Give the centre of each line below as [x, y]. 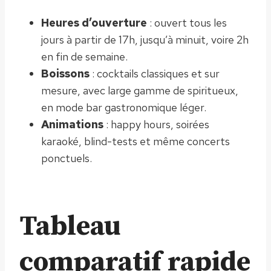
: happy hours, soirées [156, 124]
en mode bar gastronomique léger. [124, 107]
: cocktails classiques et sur [155, 73]
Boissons [65, 73]
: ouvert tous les [187, 22]
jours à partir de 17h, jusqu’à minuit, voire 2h [145, 39]
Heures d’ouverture [94, 22]
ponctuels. [67, 158]
